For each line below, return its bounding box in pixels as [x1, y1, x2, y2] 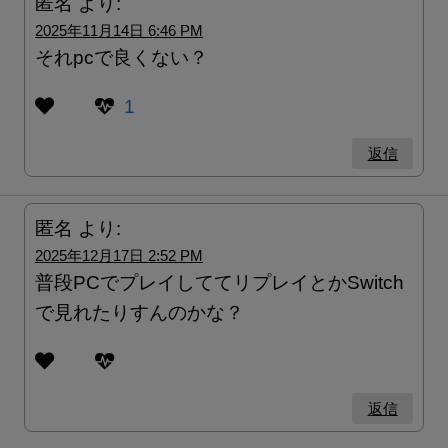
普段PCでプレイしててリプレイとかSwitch [35, 272, 404, 292]
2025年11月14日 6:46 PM [35, 22, 203, 38]
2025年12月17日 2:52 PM [35, 247, 203, 263]
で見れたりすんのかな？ [35, 302, 244, 322]
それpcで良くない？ [35, 47, 208, 67]
